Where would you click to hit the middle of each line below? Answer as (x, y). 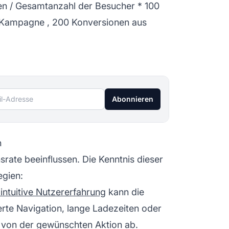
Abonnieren (133, 99)
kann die (125, 192)
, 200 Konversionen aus (96, 22)
